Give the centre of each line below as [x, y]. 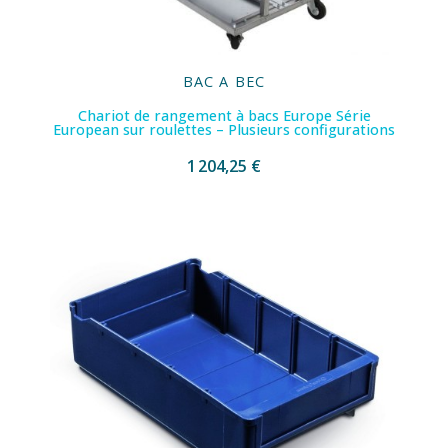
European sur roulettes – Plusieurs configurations [224, 130]
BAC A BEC [224, 82]
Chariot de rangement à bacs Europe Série [224, 116]
